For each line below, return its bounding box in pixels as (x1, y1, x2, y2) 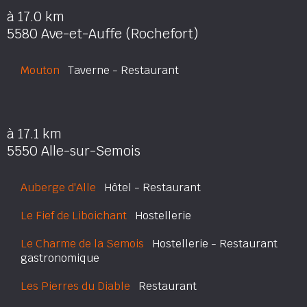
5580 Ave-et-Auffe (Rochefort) (7, 25, 199, 42)
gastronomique (21, 251, 99, 265)
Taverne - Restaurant (60, 63, 179, 77)
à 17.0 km (7, 8, 64, 25)
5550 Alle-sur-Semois (7, 143, 140, 160)
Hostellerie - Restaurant (144, 236, 278, 251)
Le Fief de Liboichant (21, 208, 127, 223)
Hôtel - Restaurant (96, 180, 201, 195)
